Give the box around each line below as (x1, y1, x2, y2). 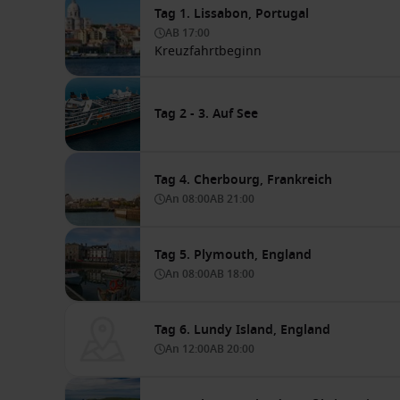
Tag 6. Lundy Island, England (154, 321, 330, 339)
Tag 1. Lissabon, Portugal (154, 4, 309, 23)
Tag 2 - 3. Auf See (154, 104, 258, 123)
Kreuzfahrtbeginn (154, 42, 262, 61)
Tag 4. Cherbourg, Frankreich (154, 171, 332, 189)
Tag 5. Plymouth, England (154, 246, 312, 264)
